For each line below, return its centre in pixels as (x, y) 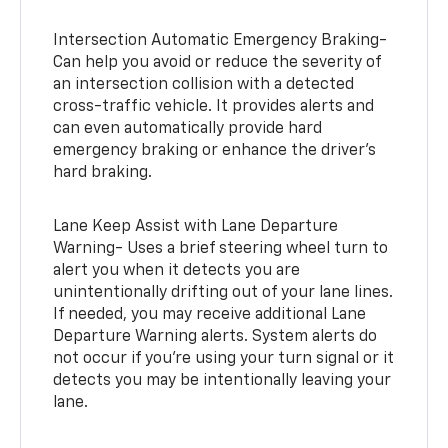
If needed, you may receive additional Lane (210, 315)
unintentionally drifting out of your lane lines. (223, 293)
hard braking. (103, 173)
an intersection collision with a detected (204, 85)
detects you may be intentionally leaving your (222, 381)
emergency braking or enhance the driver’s (215, 151)
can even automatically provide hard (188, 129)
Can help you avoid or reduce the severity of (217, 63)
